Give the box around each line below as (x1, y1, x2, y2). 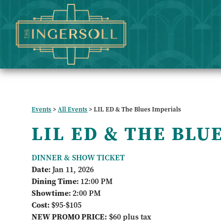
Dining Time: (32, 176, 81, 187)
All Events (58, 105, 88, 114)
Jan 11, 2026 (52, 164, 94, 175)
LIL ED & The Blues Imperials (94, 105, 182, 114)
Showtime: (32, 188, 73, 199)
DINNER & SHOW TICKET (32, 152, 125, 163)
